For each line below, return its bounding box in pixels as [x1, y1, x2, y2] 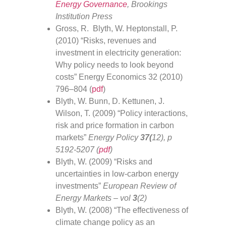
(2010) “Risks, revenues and [55, 36, 156, 45]
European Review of [103, 181, 176, 190]
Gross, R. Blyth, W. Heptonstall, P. [55, 24, 178, 33]
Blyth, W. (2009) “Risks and [55, 157, 152, 166]
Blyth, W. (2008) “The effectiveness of [55, 205, 188, 214]
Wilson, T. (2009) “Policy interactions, [55, 108, 188, 118]
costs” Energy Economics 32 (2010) [55, 72, 183, 81]
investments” [55, 181, 103, 190]
